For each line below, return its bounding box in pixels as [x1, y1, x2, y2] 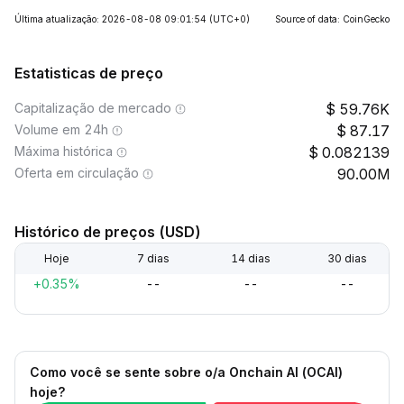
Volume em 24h [14, 122, 108, 137]
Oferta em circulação [14, 165, 139, 180]
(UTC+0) [209, 14, 250, 24]
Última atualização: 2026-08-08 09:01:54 [14, 14, 207, 24]
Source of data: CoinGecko [275, 14, 390, 24]
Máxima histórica [14, 143, 113, 159]
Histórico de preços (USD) [14, 223, 201, 241]
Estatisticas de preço [14, 64, 163, 82]
